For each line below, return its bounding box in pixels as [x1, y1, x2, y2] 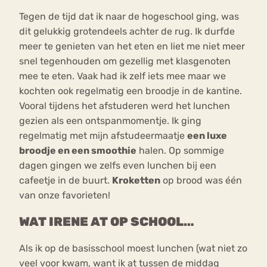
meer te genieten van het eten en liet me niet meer [19, 40, 245, 52]
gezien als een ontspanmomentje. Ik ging [19, 114, 201, 126]
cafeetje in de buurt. [19, 174, 112, 186]
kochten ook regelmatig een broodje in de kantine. [19, 85, 242, 97]
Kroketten [112, 174, 160, 186]
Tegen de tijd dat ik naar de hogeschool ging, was [19, 10, 239, 22]
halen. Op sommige [136, 144, 224, 156]
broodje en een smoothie [19, 144, 136, 156]
